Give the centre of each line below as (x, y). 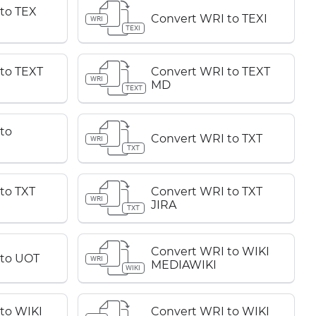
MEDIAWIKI (183, 265)
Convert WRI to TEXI (209, 18)
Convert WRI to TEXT (210, 72)
